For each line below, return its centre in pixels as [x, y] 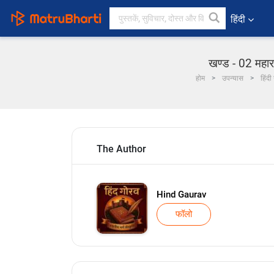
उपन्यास [233, 78]
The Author [121, 149]
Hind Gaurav [181, 194]
